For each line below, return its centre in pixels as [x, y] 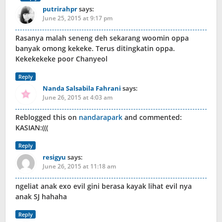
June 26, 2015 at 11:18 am [79, 166]
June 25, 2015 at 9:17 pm [78, 18]
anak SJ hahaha [41, 197]
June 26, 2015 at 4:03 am [78, 98]
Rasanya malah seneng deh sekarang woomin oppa [102, 38]
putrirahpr [60, 9]
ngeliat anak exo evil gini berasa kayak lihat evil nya [104, 186]
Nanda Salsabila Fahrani [82, 88]
